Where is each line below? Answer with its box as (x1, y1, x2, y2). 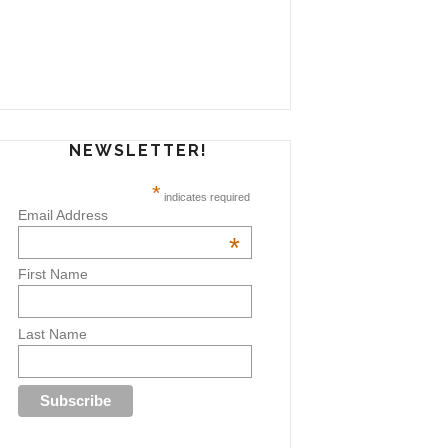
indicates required (161, 191, 251, 203)
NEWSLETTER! (69, 141, 209, 160)
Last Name (17, 325, 87, 342)
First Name (17, 266, 88, 283)
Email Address (17, 207, 108, 223)
